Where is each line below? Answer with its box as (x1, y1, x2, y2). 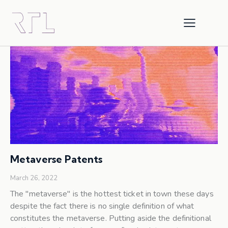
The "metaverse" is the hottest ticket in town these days (10, 188, 214, 200)
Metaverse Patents (10, 152, 102, 165)
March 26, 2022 (10, 173, 58, 183)
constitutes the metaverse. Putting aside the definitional (10, 213, 211, 224)
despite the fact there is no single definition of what (10, 201, 194, 212)
